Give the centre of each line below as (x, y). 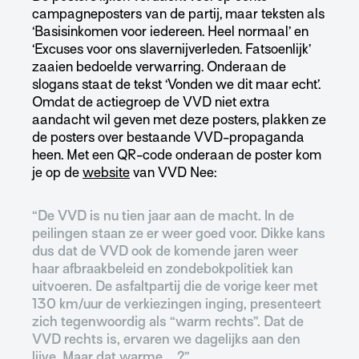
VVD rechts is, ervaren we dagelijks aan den (166, 340)
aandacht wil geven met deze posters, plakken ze (179, 120)
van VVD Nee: (173, 173)
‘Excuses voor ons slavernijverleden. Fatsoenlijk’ (171, 50)
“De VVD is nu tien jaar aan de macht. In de (163, 216)
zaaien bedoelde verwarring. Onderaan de (159, 67)
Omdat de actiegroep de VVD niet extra (151, 103)
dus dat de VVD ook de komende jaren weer (165, 252)
